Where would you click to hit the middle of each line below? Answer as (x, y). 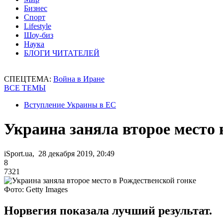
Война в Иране (79, 79)
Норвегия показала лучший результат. (108, 210)
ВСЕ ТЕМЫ (25, 88)
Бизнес (36, 8)
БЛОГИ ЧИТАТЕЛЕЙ (62, 53)
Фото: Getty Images (36, 189)
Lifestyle (38, 26)
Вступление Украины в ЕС (70, 105)
